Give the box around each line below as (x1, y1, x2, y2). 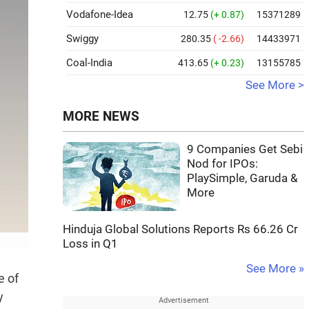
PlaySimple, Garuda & (187, 172, 298, 185)
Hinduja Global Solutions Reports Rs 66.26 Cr (63, 223, 298, 236)
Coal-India (66, 57, 112, 69)
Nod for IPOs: (187, 157, 258, 170)
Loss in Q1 (63, 237, 118, 250)
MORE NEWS (63, 109, 139, 124)
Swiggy (66, 32, 99, 45)
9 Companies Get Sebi (187, 143, 303, 156)
